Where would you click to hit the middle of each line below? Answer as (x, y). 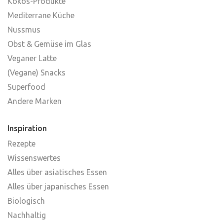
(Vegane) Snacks (37, 72)
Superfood (26, 87)
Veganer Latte (32, 58)
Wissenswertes (34, 158)
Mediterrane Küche (41, 15)
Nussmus (24, 29)
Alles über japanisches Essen (58, 186)
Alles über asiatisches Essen (57, 172)
